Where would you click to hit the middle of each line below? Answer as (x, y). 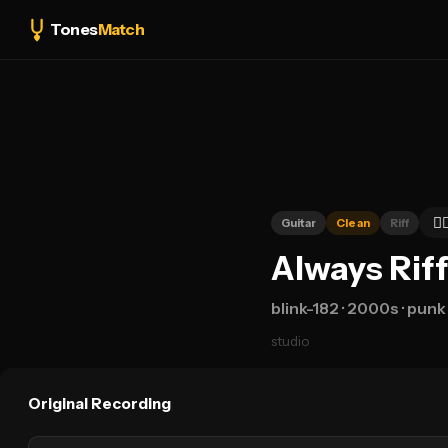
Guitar (298, 222)
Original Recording (99, 403)
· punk (422, 308)
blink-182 (304, 308)
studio (289, 341)
